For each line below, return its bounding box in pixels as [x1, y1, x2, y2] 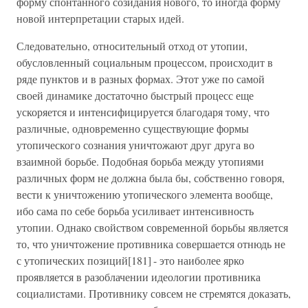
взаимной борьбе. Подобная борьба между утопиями [16, 154, 264, 168]
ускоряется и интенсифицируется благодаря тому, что [16, 104, 269, 119]
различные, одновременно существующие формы [16, 121, 249, 135]
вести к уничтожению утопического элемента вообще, [16, 187, 273, 201]
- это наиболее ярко [153, 253, 244, 267]
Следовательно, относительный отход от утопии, [16, 38, 247, 53]
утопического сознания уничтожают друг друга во [16, 137, 254, 152]
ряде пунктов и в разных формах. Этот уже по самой [16, 71, 265, 86]
